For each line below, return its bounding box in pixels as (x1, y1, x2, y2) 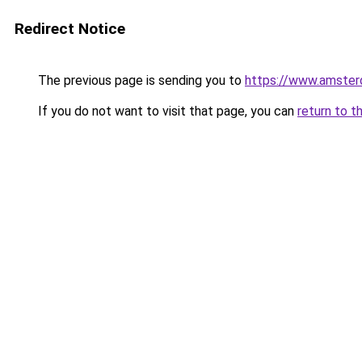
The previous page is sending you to (35, 73, 245, 88)
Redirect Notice (15, 19, 125, 38)
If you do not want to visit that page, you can (35, 103, 297, 119)
